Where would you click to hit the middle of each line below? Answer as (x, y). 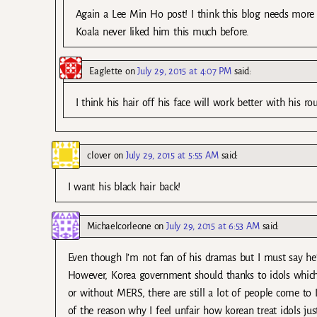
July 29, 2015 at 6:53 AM (213, 226)
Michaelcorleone (119, 226)
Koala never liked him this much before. (162, 32)
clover (99, 156)
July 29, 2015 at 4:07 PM (184, 71)
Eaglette (106, 71)
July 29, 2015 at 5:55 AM (172, 156)
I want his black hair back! (124, 187)
